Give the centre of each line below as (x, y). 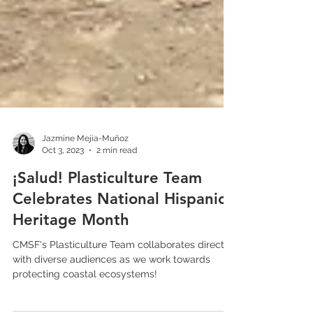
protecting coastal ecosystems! (85, 302)
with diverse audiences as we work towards (111, 287)
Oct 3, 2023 (63, 178)
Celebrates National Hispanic (119, 227)
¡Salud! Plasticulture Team (107, 206)
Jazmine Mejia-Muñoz (85, 166)
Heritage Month (71, 248)
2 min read (117, 178)
